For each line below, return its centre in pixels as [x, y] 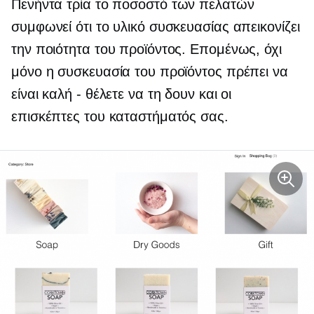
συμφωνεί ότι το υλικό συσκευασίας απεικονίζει [156, 27]
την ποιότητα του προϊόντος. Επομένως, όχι [146, 49]
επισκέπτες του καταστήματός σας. [120, 117]
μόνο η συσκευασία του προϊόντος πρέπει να [150, 72]
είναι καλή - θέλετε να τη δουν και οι [122, 94]
